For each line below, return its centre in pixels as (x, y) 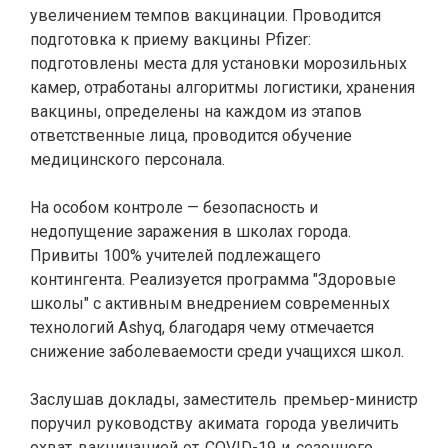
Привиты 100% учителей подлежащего (175, 255)
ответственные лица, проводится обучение (191, 135)
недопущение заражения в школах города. (190, 231)
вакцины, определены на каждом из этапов (196, 111)
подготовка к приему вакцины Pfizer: (170, 39)
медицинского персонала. (129, 159)
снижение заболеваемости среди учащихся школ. (219, 351)
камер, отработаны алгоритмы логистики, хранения (222, 87)
